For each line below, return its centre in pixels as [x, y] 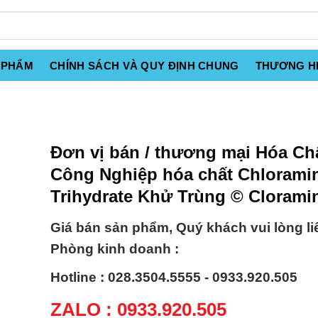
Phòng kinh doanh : [115, 249]
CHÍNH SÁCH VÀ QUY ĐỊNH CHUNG [144, 66]
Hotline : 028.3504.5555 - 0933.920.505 [174, 278]
